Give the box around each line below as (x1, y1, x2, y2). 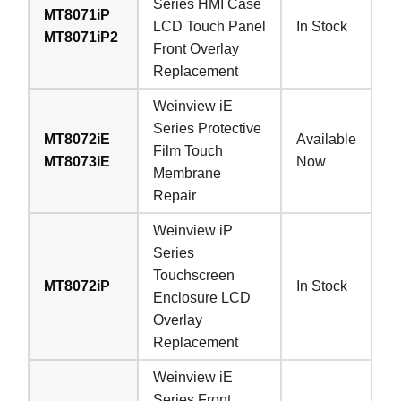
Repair (153, 187, 197, 203)
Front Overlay (153, 40, 240, 56)
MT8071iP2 (44, 29, 119, 45)
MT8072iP (44, 277, 111, 294)
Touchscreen (153, 267, 235, 283)
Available (296, 131, 357, 147)
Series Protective (153, 120, 262, 136)
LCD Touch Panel (153, 18, 267, 34)
